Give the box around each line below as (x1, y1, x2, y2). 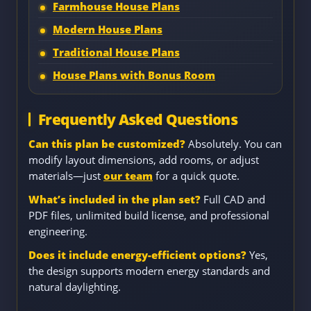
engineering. (28, 224, 87, 238)
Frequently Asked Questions (38, 109, 237, 129)
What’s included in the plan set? (28, 192, 201, 206)
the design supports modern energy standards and (28, 263, 270, 278)
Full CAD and (201, 192, 265, 206)
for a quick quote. (153, 168, 239, 183)
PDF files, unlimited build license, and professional (28, 208, 269, 222)
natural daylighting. (28, 279, 121, 294)
